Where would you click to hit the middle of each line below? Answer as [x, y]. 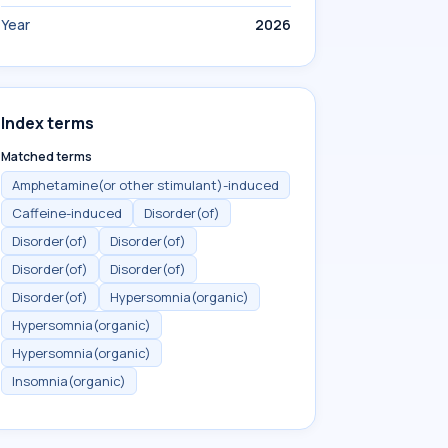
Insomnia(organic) [69, 381]
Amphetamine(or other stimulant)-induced [145, 185]
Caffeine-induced [67, 213]
